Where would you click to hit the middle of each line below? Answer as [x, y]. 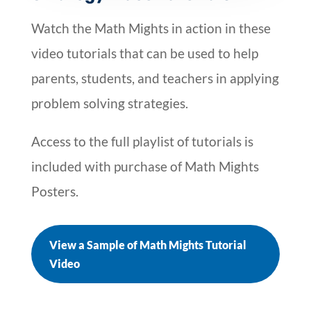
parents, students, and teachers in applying [155, 78]
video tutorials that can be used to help [144, 53]
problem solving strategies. [109, 103]
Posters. [54, 191]
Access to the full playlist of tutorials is [142, 141]
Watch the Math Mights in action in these [151, 28]
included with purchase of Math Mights [145, 166]
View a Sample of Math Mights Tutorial [148, 244]
